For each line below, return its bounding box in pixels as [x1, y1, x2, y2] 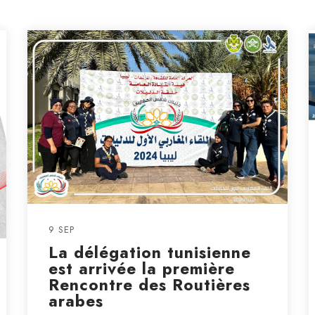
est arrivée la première [48, 256, 235, 281]
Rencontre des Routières [48, 272, 250, 297]
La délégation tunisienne [48, 240, 251, 264]
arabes [48, 288, 103, 313]
